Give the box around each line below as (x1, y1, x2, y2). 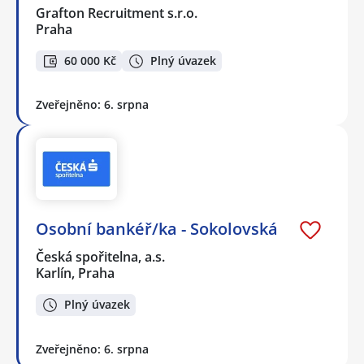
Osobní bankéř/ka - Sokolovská (36, 217, 278, 240)
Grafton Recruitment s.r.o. (36, 3, 199, 22)
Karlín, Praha (36, 263, 115, 282)
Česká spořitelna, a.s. (36, 247, 167, 266)
